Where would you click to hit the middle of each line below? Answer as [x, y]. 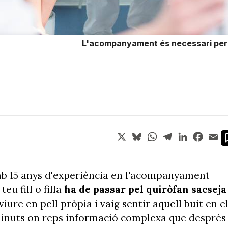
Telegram [191, 134]
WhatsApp [178, 134]
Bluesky [158, 134]
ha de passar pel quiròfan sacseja [145, 189]
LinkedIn [205, 134]
